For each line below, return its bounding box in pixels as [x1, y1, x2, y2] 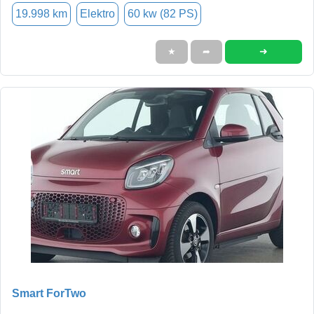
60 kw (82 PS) [128, 7, 198, 20]
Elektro [80, 7, 115, 20]
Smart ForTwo [12, 287, 86, 299]
